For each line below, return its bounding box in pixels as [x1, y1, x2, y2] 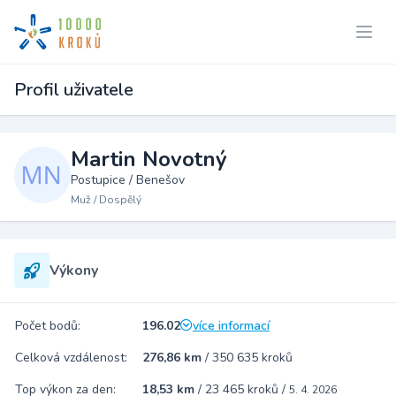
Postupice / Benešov [71, 171, 185, 188]
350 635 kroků [212, 349, 293, 366]
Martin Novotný [71, 145, 227, 173]
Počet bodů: [15, 317, 80, 334]
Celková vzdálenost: [15, 349, 127, 366]
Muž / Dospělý [71, 193, 141, 207]
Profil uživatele [14, 78, 133, 102]
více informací [193, 317, 270, 334]
